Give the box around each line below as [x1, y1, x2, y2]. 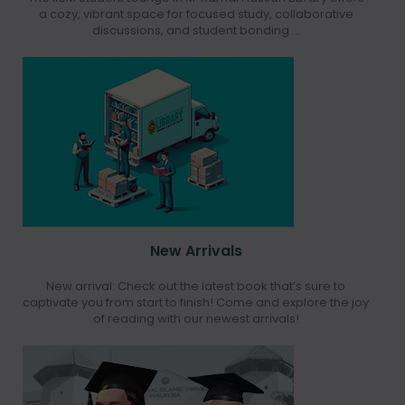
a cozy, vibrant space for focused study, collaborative [38, 5, 353, 24]
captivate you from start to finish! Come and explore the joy [23, 294, 369, 312]
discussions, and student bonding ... [91, 22, 300, 40]
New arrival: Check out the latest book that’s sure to [46, 278, 345, 296]
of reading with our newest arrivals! [92, 310, 299, 328]
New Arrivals [149, 240, 242, 262]
